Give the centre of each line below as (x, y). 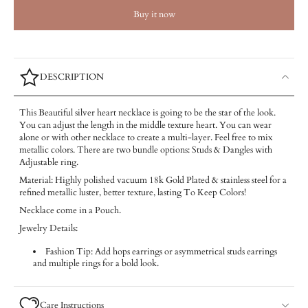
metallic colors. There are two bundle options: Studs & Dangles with (146, 150)
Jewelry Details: (48, 229)
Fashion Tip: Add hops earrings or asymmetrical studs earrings (161, 252)
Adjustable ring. (49, 163)
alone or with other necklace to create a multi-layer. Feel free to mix (146, 138)
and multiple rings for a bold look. (96, 264)
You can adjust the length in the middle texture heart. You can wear (145, 125)
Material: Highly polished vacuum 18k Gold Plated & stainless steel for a (153, 180)
